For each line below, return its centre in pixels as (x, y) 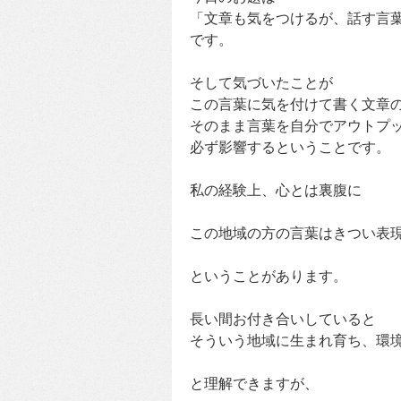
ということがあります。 (269, 277)
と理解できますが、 (254, 384)
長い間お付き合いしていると (283, 320)
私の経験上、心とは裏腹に (276, 191)
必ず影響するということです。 (290, 148)
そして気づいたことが (261, 83)
